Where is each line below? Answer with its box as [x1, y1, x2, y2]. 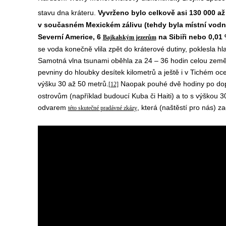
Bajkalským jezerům [102, 33, 156, 41]
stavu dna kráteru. [37, 8, 98, 17]
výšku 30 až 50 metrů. [37, 79, 108, 88]
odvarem [37, 103, 68, 111]
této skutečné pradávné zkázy [68, 104, 137, 111]
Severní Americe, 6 [37, 32, 103, 41]
